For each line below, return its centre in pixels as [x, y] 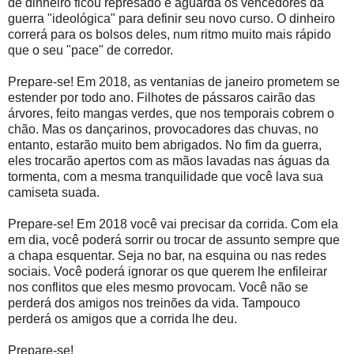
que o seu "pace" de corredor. [90, 51]
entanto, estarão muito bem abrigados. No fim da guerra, [165, 145]
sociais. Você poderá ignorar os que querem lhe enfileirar [168, 272]
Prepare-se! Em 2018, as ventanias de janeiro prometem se [174, 82]
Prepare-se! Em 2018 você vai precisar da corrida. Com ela [173, 224]
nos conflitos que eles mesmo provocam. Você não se [158, 288]
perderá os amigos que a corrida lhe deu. [122, 319]
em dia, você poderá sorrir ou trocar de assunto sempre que [174, 240]
